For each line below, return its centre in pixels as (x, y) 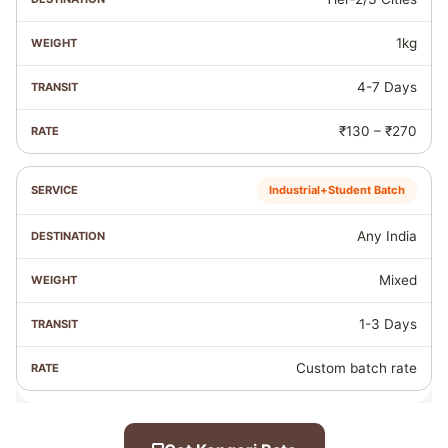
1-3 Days (388, 324)
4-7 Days (387, 87)
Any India (387, 236)
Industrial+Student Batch (337, 190)
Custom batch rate (356, 368)
